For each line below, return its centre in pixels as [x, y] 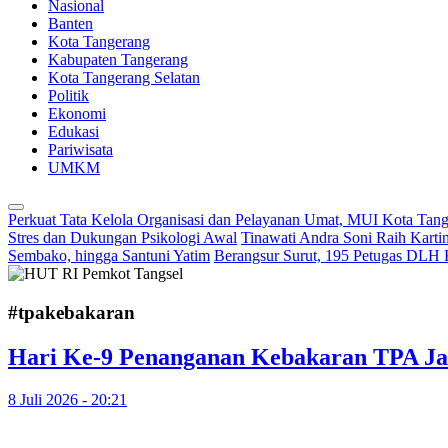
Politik [68, 96]
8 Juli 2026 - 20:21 [67, 399]
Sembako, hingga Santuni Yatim [109, 256]
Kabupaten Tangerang [118, 60]
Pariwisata [80, 150]
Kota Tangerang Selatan [124, 78]
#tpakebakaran [71, 313]
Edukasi [73, 132]
